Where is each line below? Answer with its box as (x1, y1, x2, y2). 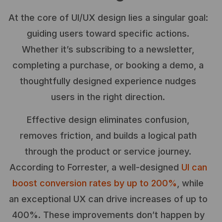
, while (177, 178, 204, 189)
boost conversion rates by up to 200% (12, 178, 177, 189)
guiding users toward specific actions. (27, 28, 189, 39)
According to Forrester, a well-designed (9, 162, 181, 173)
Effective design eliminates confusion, (27, 114, 189, 125)
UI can (181, 162, 207, 173)
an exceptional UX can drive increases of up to (8, 194, 208, 205)
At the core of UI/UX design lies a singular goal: (8, 12, 208, 23)
